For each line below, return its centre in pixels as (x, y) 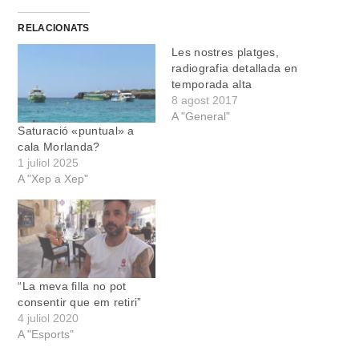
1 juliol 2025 (48, 162)
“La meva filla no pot (72, 286)
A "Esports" (46, 334)
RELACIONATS (54, 28)
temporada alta (212, 84)
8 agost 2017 (205, 100)
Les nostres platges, (226, 52)
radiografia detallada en (235, 68)
